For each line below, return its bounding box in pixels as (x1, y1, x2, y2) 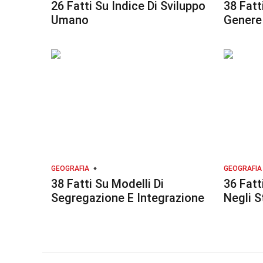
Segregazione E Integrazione (51, 191, 204, 205)
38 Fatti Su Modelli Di (51, 177, 164, 191)
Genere (223, 13, 262, 27)
